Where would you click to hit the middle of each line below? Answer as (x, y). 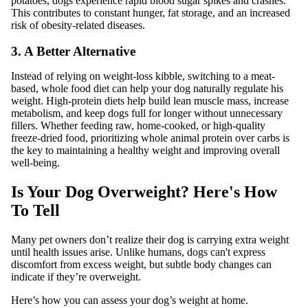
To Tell (35, 211)
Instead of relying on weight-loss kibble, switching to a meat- (143, 76)
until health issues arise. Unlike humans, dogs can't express (138, 252)
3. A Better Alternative (73, 52)
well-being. (35, 163)
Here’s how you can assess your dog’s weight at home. (130, 300)
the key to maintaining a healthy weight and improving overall (145, 151)
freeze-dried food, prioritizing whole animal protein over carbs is (150, 138)
